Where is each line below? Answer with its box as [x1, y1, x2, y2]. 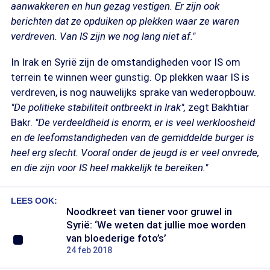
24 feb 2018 [66, 245, 112, 255]
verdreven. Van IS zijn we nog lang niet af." [11, 30, 195, 42]
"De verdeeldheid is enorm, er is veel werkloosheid [35, 116, 255, 128]
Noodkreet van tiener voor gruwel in [66, 206, 232, 218]
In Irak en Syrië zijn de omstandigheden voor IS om [11, 56, 240, 68]
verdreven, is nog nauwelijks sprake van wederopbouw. [11, 86, 256, 98]
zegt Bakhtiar [188, 101, 249, 113]
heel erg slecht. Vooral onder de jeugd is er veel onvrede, [11, 146, 259, 159]
